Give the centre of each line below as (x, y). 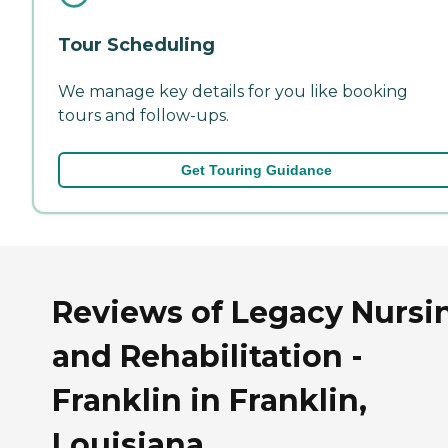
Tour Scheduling (136, 44)
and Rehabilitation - (207, 356)
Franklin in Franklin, (209, 400)
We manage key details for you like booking (233, 91)
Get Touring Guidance (256, 169)
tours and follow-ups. (143, 115)
